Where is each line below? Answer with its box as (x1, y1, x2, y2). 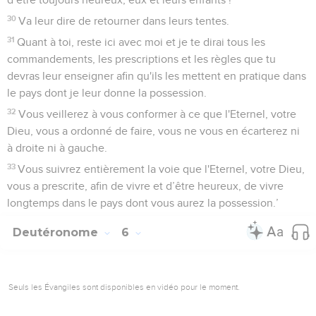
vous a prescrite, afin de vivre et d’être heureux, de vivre (7, 180, 284, 192)
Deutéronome (13, 225, 102, 239)
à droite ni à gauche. (7, 142, 107, 154)
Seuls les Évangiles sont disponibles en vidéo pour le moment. (8, 281, 240, 292)
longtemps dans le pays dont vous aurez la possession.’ (7, 197, 279, 209)
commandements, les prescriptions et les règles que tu (7, 53, 276, 65)
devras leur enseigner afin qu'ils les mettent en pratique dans (7, 70, 306, 82)
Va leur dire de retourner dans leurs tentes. (18, 15, 230, 27)
